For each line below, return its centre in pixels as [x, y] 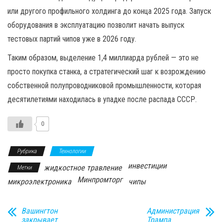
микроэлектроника [39, 182]
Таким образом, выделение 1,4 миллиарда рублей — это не [103, 58]
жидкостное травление [83, 168]
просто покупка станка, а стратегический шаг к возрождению [107, 72]
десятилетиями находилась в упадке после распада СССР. [102, 99]
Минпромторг [100, 180]
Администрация [173, 211]
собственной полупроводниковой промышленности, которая [104, 85]
